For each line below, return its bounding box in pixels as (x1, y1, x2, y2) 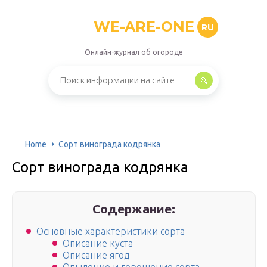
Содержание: (92, 201, 176, 216)
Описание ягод (63, 250, 129, 261)
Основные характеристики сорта (36, 226, 185, 237)
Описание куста (63, 238, 133, 249)
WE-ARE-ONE (94, 18, 194, 35)
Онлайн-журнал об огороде (84, 48, 183, 56)
